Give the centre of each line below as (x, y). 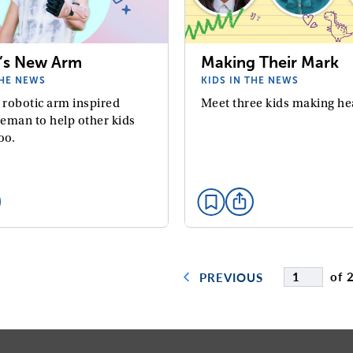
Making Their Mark (269, 63)
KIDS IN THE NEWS (249, 81)
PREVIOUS (231, 277)
